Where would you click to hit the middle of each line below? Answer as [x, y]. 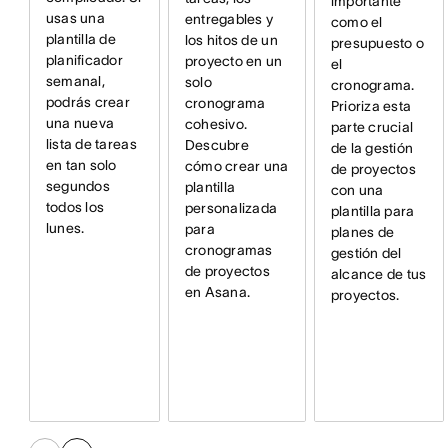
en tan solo [81, 165]
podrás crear [88, 102]
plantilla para [372, 210]
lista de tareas [91, 144]
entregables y [229, 18]
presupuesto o [377, 42]
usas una [75, 18]
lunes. [65, 228]
